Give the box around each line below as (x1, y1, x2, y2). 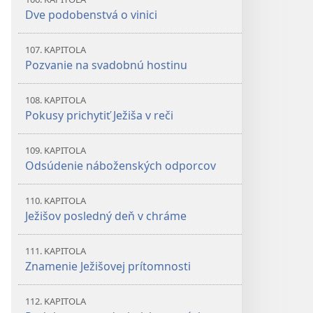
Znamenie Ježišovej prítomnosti (25, 259, 191, 274)
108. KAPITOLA (25, 94, 86, 106)
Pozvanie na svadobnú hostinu (25, 57, 187, 73)
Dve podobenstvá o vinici (25, 7, 157, 22)
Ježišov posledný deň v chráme (25, 208, 187, 224)
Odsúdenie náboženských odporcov (25, 158, 216, 173)
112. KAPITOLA (25, 295, 86, 307)
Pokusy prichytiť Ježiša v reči (25, 108, 173, 123)
